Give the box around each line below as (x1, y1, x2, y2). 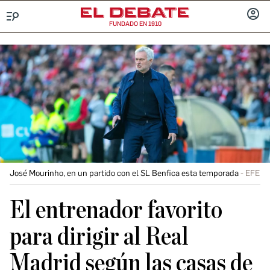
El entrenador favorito (10, 198, 222, 223)
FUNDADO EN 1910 (108, 20, 162, 28)
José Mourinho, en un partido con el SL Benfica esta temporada (10, 168, 239, 178)
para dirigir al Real (10, 224, 189, 250)
